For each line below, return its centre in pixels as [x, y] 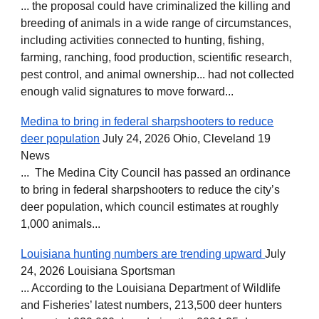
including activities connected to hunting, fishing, [143, 40]
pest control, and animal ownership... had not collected [158, 74]
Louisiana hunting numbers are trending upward [143, 253]
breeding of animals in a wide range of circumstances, [156, 23]
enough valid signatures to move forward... [127, 91]
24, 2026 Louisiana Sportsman [98, 271]
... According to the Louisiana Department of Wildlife [151, 288]
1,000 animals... [61, 224]
